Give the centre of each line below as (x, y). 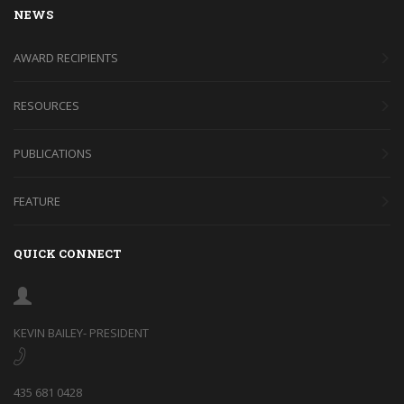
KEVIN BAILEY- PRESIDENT (81, 332)
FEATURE (37, 201)
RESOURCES (46, 105)
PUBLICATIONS (53, 153)
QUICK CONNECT (68, 253)
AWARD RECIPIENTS (66, 57)
